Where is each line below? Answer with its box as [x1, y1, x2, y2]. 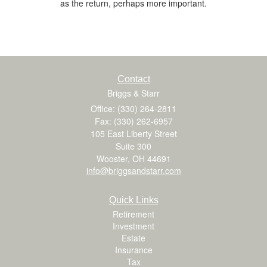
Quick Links [108, 194, 159, 205]
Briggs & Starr [107, 86, 160, 99]
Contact [117, 73, 150, 84]
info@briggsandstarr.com [86, 164, 181, 176]
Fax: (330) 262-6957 [94, 114, 173, 127]
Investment [113, 219, 154, 232]
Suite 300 [116, 139, 151, 152]
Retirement [113, 207, 154, 220]
